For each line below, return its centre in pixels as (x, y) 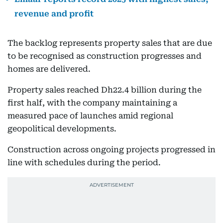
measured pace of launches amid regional (90, 116)
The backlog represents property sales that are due (110, 43)
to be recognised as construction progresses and (105, 56)
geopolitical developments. (62, 129)
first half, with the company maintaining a (92, 103)
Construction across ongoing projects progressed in (111, 150)
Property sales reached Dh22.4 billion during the (105, 90)
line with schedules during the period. (84, 163)
